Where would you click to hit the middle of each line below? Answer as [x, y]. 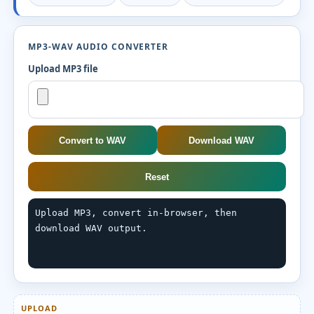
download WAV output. [91, 228]
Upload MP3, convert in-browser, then [136, 213]
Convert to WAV [93, 140]
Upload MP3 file [63, 69]
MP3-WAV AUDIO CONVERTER [98, 47]
